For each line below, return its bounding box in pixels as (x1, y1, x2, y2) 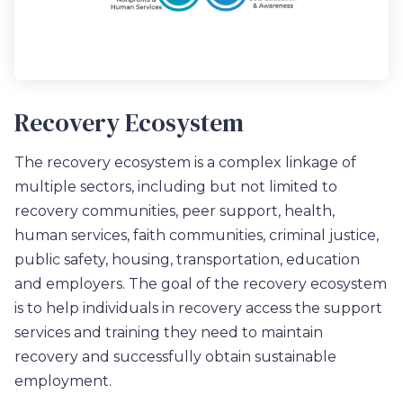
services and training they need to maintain (14, 323, 323, 341)
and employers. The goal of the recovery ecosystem (14, 274, 387, 292)
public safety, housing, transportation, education (14, 250, 360, 268)
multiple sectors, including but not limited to (14, 177, 337, 195)
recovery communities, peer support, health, (14, 201, 335, 219)
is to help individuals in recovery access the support (14, 299, 382, 317)
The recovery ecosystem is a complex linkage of (14, 153, 356, 171)
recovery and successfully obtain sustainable (14, 347, 336, 365)
